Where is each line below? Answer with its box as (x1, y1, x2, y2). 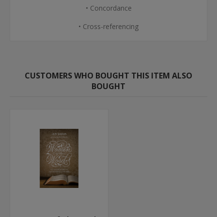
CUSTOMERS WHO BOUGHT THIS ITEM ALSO (25, 70, 192, 81)
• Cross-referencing (78, 22, 139, 31)
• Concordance (85, 3, 132, 13)
